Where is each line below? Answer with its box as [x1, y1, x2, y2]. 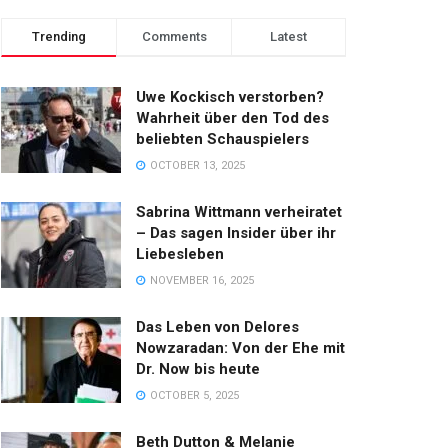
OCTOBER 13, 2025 [147, 159, 245, 172]
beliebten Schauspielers [136, 130, 309, 148]
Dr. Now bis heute [136, 360, 260, 378]
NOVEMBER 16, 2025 [147, 274, 254, 287]
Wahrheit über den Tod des [136, 109, 329, 127]
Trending [32, 29, 86, 44]
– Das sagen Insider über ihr [136, 224, 336, 242]
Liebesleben [136, 245, 224, 263]
